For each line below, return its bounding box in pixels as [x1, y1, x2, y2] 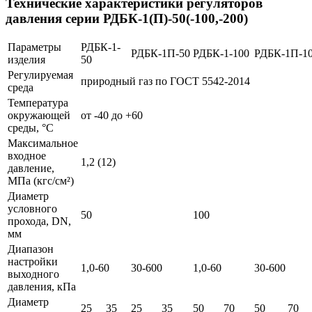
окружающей [8, 109, 70, 122]
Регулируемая [8, 69, 73, 81]
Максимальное [8, 137, 78, 150]
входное [8, 150, 46, 162]
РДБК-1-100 [193, 47, 249, 60]
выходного [8, 268, 59, 281]
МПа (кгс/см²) [8, 175, 74, 187]
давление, [8, 162, 54, 175]
